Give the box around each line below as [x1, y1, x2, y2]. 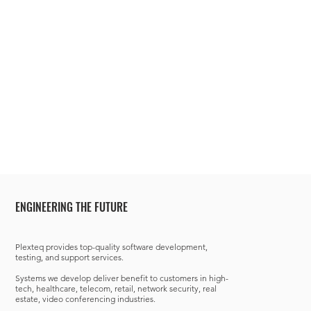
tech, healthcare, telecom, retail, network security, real [15, 283, 217, 294]
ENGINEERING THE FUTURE [15, 199, 128, 215]
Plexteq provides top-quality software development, [15, 242, 208, 252]
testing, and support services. [15, 252, 124, 262]
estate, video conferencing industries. [15, 294, 155, 304]
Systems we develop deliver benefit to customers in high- [15, 273, 228, 283]
